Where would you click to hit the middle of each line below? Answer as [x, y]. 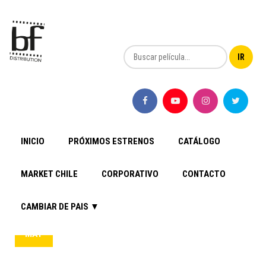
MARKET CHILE [49, 174]
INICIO [33, 142]
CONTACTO [204, 174]
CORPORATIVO [130, 174]
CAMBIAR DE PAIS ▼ [60, 207]
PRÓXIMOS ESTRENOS [111, 142]
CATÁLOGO [199, 142]
